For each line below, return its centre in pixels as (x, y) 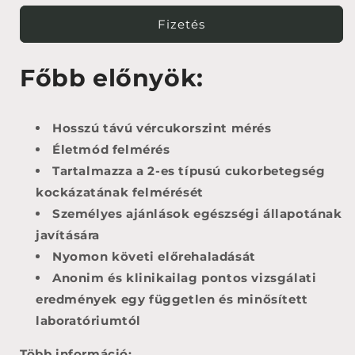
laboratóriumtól (88, 320)
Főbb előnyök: (112, 78)
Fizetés (181, 24)
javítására (68, 235)
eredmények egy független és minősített (172, 299)
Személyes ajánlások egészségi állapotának (197, 213)
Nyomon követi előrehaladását (154, 256)
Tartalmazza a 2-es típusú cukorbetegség (189, 170)
